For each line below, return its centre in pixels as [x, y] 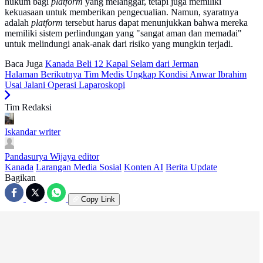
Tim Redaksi [28, 107]
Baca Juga [24, 64]
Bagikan [20, 178]
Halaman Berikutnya [43, 75]
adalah [18, 23]
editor [89, 157]
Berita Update [191, 167]
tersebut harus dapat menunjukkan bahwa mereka [155, 23]
